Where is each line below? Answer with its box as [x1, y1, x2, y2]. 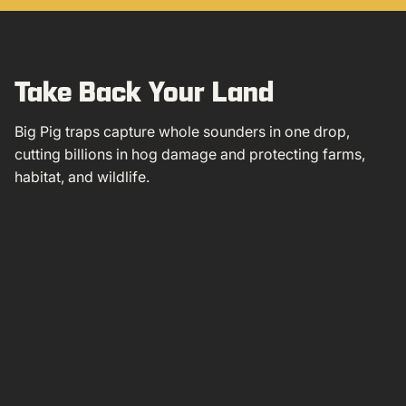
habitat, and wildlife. [14, 167, 150, 186]
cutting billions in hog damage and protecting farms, [14, 144, 365, 163]
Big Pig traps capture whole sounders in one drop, [14, 121, 350, 140]
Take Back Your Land [14, 72, 274, 110]
